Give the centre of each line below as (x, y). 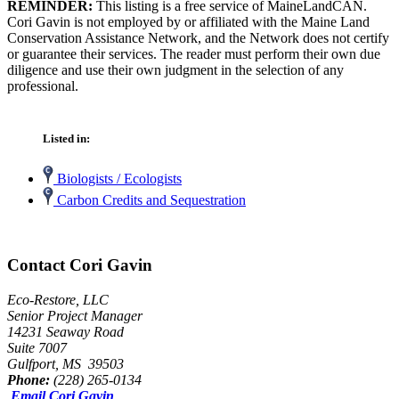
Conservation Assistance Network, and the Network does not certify (198, 37)
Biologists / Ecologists (118, 179)
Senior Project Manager (75, 315)
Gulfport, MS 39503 (65, 363)
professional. (43, 85)
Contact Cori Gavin (80, 265)
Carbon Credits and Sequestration (150, 200)
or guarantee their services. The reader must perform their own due (194, 53)
